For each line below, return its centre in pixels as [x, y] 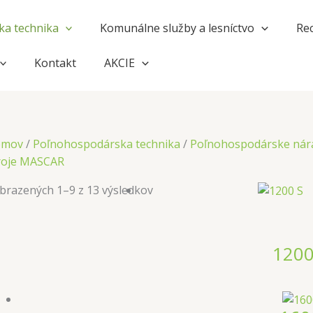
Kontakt [56, 63]
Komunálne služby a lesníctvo [177, 28]
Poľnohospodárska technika [107, 144]
